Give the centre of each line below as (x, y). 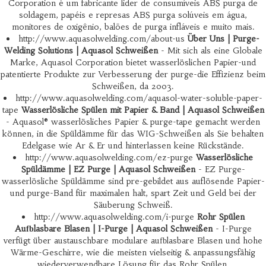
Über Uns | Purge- (224, 39)
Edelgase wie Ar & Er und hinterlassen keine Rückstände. (133, 145)
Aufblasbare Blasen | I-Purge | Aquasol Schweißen (113, 229)
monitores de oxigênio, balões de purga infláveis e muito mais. (133, 27)
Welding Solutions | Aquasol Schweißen (81, 50)
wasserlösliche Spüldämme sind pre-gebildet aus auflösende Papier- (133, 181)
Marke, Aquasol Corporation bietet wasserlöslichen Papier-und (133, 62)
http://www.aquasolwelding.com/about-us (103, 39)
